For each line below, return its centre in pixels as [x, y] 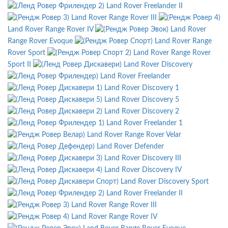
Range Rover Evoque [40, 41]
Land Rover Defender [130, 146]
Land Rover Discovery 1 [142, 88]
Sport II [19, 64]
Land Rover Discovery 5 [142, 99]
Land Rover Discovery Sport [165, 181]
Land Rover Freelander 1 [145, 123]
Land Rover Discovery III [143, 158]
